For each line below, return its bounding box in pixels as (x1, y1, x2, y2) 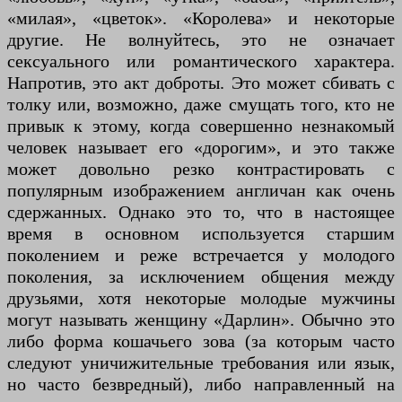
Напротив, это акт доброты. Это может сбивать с (7, 73, 395, 93)
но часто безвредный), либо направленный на (7, 374, 395, 395)
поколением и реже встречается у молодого (7, 245, 395, 266)
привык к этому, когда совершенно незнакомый (7, 116, 395, 136)
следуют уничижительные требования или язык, (7, 353, 395, 373)
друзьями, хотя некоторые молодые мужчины (7, 288, 395, 309)
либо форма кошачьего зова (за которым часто (7, 331, 395, 352)
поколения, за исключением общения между (7, 267, 395, 287)
